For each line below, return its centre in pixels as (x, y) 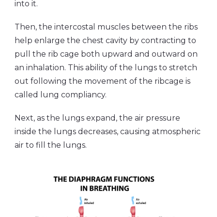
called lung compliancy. (61, 94)
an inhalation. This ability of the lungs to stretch (106, 67)
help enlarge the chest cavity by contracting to (105, 40)
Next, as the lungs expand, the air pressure (97, 118)
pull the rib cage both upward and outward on (106, 54)
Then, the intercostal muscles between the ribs (106, 27)
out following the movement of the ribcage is (102, 81)
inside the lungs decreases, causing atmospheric (108, 131)
